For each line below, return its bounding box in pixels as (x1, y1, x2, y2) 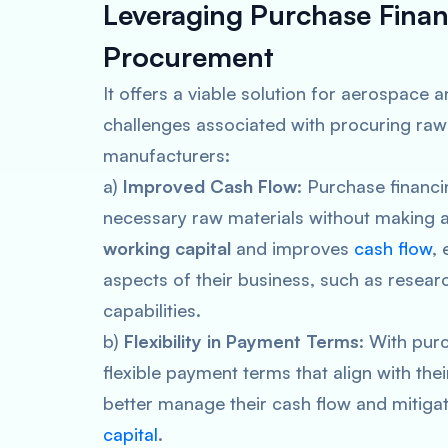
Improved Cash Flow (123, 175, 297, 197)
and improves (231, 237, 354, 259)
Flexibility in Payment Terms (124, 330, 359, 352)
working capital (103, 237, 231, 259)
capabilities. (103, 299, 201, 321)
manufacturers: (103, 144, 230, 166)
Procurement (103, 39, 274, 74)
